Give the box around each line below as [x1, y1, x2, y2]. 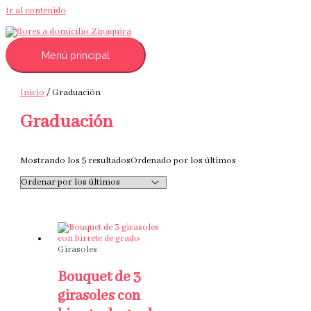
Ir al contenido [6, 6, 66, 17]
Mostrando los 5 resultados [20, 155, 131, 167]
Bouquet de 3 [57, 268, 141, 287]
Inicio [20, 87, 45, 99]
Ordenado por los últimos [131, 155, 237, 167]
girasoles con [57, 287, 140, 306]
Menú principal [42, 49, 110, 61]
